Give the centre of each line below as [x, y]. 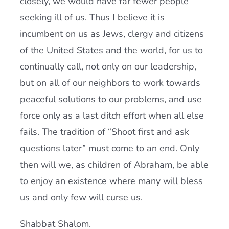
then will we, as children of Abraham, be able [114, 165]
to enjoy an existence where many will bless [111, 181]
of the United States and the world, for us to [111, 50]
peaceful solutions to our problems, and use [111, 99]
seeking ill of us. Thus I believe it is [92, 17]
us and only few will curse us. [81, 197]
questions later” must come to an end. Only [109, 148]
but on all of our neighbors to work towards [110, 83]
